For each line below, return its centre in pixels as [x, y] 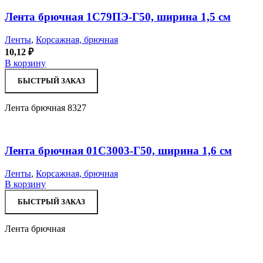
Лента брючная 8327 [45, 108]
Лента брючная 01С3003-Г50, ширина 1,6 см [118, 150]
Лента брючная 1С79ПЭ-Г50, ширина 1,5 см [118, 17]
